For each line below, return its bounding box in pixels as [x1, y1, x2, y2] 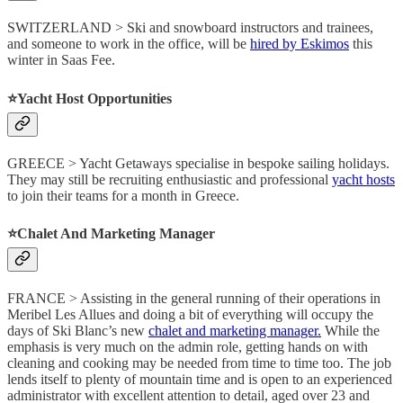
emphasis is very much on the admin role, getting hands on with [7, 339, 368, 355]
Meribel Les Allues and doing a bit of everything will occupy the [7, 307, 373, 323]
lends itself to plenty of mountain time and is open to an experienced [7, 372, 392, 388]
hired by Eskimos [250, 36, 349, 52]
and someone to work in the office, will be [7, 36, 250, 52]
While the [321, 323, 380, 339]
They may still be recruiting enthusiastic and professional [7, 171, 332, 187]
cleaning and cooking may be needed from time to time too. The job [7, 355, 391, 372]
